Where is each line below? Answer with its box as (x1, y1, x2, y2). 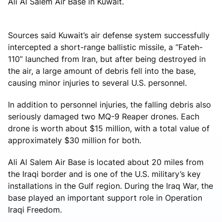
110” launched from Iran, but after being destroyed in (8, 54, 206, 64)
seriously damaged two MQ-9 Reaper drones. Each (8, 111, 199, 121)
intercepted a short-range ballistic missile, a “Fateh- (8, 42, 203, 52)
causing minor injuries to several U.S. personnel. (8, 77, 187, 88)
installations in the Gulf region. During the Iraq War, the (8, 180, 213, 191)
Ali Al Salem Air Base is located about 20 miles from (8, 157, 204, 167)
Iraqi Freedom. (8, 204, 62, 215)
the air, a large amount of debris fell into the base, (8, 65, 196, 76)
